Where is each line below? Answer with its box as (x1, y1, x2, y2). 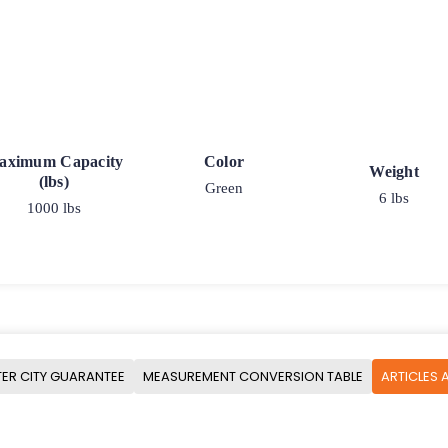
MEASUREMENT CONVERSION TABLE (143, 366, 363, 386)
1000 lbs (26, 200, 81, 217)
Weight (369, 163, 420, 181)
